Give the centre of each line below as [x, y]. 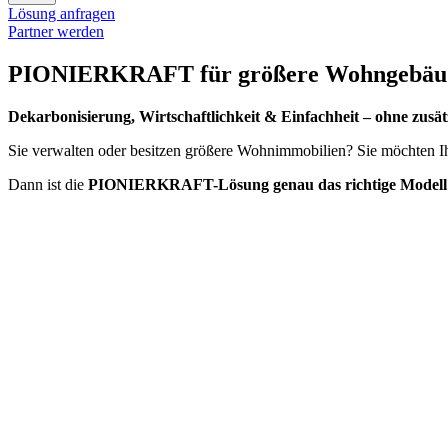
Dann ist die [48, 184]
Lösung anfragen [61, 13]
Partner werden [56, 31]
